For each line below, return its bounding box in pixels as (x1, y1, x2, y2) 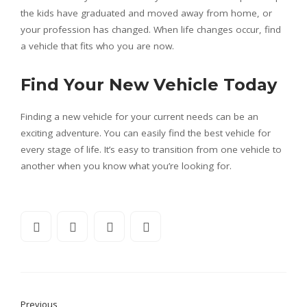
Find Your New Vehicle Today (21, 75, 277, 95)
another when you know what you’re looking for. (21, 160, 232, 172)
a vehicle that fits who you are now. (21, 40, 174, 52)
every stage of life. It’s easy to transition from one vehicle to (21, 143, 282, 156)
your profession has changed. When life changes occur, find (21, 23, 281, 36)
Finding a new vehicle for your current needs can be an (21, 110, 258, 123)
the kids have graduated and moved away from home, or (21, 7, 272, 19)
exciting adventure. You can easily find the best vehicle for (21, 127, 271, 139)
